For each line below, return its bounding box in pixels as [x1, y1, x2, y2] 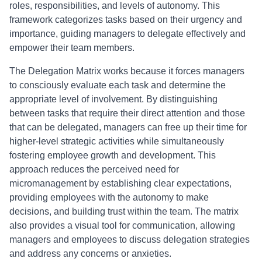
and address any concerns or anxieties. [9, 249, 171, 258]
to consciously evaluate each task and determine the [9, 80, 226, 90]
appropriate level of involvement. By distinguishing [9, 94, 218, 104]
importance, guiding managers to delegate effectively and [9, 29, 246, 39]
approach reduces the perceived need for [9, 164, 179, 174]
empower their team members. [9, 43, 135, 53]
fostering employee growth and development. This [9, 150, 216, 160]
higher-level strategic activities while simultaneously [9, 136, 224, 146]
